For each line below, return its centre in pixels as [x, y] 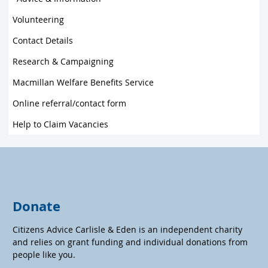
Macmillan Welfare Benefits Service [83, 82]
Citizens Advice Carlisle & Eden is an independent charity [127, 229]
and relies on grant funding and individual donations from [130, 242]
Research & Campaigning [63, 61]
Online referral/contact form [69, 103]
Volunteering [38, 19]
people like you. [44, 254]
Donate [36, 206]
